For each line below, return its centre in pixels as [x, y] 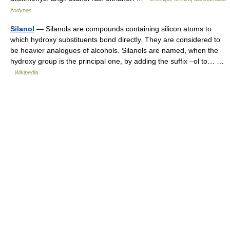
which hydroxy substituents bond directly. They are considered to [115, 39]
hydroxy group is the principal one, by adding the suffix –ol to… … [117, 61]
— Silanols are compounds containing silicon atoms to [123, 28]
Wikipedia [26, 72]
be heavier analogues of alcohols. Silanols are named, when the [114, 50]
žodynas [21, 10]
